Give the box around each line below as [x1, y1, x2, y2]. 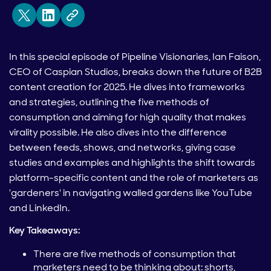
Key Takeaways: [9, 224, 80, 237]
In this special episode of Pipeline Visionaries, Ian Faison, [9, 50, 261, 64]
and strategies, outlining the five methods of [9, 96, 209, 109]
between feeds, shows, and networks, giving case [9, 141, 236, 154]
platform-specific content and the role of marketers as [9, 171, 258, 184]
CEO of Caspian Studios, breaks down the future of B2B [9, 65, 262, 79]
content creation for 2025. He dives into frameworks [9, 80, 245, 94]
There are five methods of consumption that [33, 247, 236, 261]
